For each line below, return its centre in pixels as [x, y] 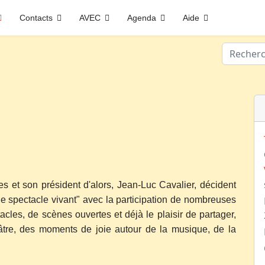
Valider [237, 49]
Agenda [142, 18]
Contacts [36, 18]
